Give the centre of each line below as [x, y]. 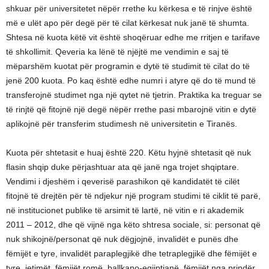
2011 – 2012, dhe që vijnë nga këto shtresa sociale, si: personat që [133, 225]
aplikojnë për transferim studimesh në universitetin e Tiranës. [122, 124]
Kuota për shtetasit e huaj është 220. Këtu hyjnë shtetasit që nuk [128, 153]
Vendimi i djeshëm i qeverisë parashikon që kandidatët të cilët [123, 181]
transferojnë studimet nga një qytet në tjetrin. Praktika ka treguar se [134, 95]
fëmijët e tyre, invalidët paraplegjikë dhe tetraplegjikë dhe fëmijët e [131, 253]
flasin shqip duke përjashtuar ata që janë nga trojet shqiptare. [122, 167]
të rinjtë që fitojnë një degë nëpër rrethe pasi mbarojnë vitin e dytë [131, 109]
